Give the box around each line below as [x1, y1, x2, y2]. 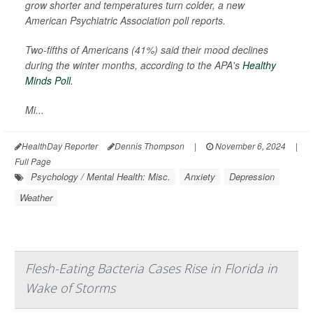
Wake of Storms [25, 279, 115, 296]
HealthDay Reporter [22, 139, 98, 152]
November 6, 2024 [213, 139, 286, 152]
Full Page [15, 154, 51, 167]
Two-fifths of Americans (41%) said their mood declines [25, 42, 268, 57]
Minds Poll [25, 73, 71, 87]
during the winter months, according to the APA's [25, 57, 242, 72]
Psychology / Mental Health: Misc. [31, 169, 170, 183]
